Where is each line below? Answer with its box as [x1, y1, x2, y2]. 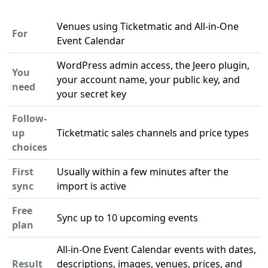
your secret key [57, 87, 126, 100]
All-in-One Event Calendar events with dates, [57, 243, 256, 256]
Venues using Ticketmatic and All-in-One [57, 20, 239, 33]
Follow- [12, 112, 47, 125]
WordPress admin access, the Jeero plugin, [57, 59, 249, 72]
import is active [57, 179, 126, 193]
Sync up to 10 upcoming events [57, 211, 198, 224]
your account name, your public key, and [57, 73, 240, 86]
